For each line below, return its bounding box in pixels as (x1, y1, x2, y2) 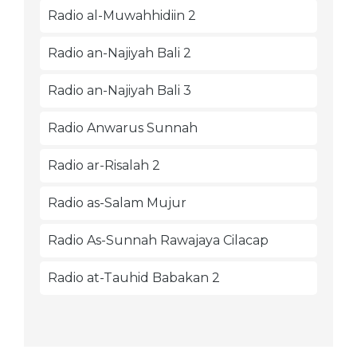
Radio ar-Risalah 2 (48, 158, 160, 173)
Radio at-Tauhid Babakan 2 (48, 270, 220, 285)
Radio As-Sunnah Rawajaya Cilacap (48, 233, 269, 248)
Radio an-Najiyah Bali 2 (48, 45, 191, 61)
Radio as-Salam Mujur (48, 195, 186, 210)
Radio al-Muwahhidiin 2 (48, 8, 196, 23)
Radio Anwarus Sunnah (48, 120, 198, 135)
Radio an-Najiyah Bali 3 (48, 83, 191, 98)
